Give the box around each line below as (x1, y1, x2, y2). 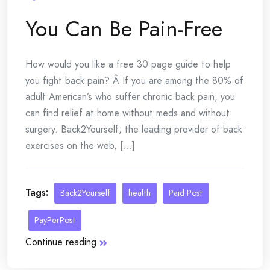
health (128, 187, 151, 199)
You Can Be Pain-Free (25, 13, 222, 45)
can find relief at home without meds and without (25, 106, 230, 120)
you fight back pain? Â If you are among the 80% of (25, 74, 243, 87)
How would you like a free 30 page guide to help (25, 57, 231, 71)
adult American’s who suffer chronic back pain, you (25, 90, 235, 104)
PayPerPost (34, 214, 75, 226)
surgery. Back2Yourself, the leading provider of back (25, 122, 242, 136)
